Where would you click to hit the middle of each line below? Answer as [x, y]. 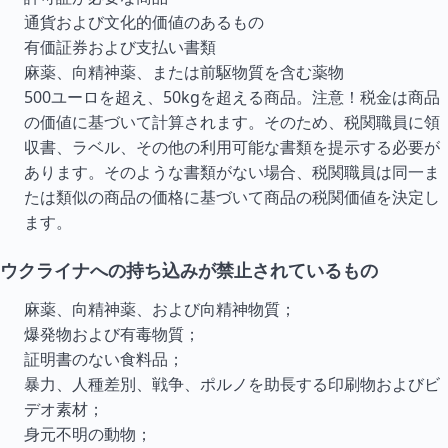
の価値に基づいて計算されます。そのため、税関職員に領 [232, 122]
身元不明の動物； [88, 434]
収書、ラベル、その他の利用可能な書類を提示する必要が [232, 147]
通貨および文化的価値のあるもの [144, 22]
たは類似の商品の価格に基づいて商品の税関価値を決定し [232, 197]
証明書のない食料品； [104, 359]
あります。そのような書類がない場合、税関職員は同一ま [232, 172]
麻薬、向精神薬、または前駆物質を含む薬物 [184, 72]
